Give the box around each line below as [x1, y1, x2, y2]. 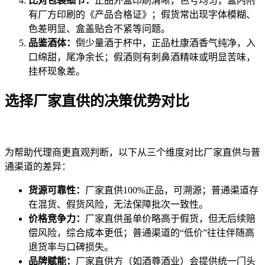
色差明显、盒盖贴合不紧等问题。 [28, 23, 170, 34]
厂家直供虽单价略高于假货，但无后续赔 [85, 213, 256, 224]
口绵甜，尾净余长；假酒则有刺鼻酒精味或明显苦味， [28, 51, 256, 62]
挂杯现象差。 [28, 66, 85, 76]
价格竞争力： [28, 213, 85, 224]
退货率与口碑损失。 [28, 241, 114, 252]
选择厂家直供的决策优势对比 [5, 93, 189, 109]
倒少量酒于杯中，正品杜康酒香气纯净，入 [76, 37, 256, 48]
